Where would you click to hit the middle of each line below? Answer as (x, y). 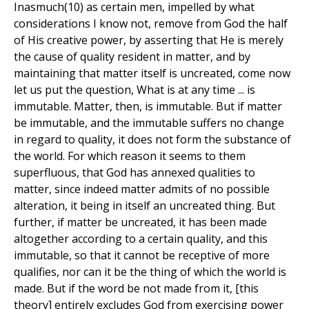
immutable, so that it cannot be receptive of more (142, 256)
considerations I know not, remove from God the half (151, 24)
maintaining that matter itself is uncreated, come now (152, 73)
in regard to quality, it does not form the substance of (152, 140)
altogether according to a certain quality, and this (141, 239)
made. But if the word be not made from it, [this (136, 289)
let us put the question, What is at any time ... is (134, 90)
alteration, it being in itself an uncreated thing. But (144, 206)
